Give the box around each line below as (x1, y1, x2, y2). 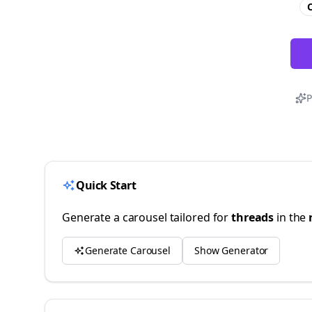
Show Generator (194, 244, 269, 257)
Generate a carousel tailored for (62, 210, 232, 225)
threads (231, 210, 274, 225)
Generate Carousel (85, 244, 171, 257)
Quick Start (76, 178, 136, 193)
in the (274, 210, 309, 225)
